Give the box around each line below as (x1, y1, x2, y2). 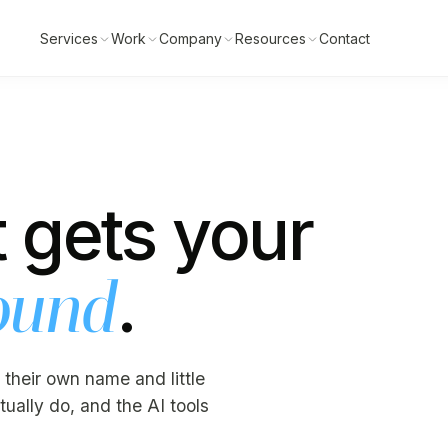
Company (158, 29, 222, 47)
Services (39, 29, 98, 47)
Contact (318, 29, 370, 47)
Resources (234, 29, 306, 47)
